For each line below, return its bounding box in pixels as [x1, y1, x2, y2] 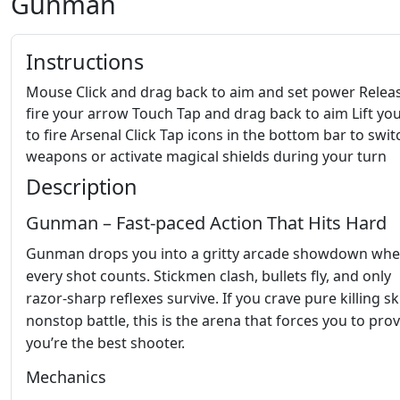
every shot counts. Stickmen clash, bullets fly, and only [26, 266, 391, 287]
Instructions [26, 47, 144, 77]
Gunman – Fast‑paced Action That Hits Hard [26, 211, 387, 236]
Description [26, 172, 137, 202]
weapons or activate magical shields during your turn [26, 146, 387, 167]
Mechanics [26, 366, 106, 388]
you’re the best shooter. [26, 333, 185, 354]
